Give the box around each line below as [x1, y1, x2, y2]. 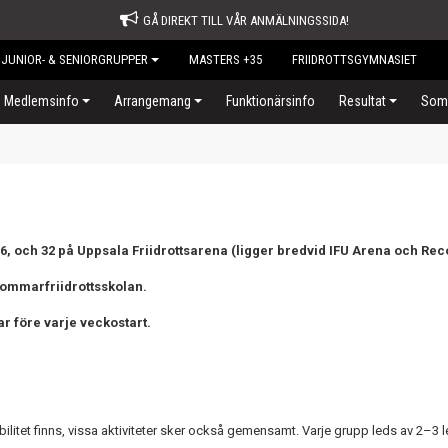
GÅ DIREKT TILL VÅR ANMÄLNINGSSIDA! [142, 13, 349, 28]
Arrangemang [114, 93, 191, 109]
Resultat [339, 93, 386, 109]
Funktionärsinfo [226, 93, 315, 109]
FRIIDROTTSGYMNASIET [292, 52, 417, 67]
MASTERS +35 [189, 52, 262, 67]
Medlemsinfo [4, 93, 79, 109]
